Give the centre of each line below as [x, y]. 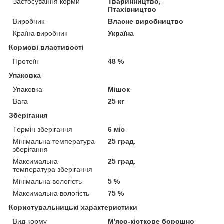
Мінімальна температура [54, 141]
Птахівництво [132, 9]
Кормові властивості [46, 47]
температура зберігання [53, 169]
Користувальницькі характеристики [73, 207]
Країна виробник [40, 33]
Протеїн [26, 61]
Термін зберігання [43, 129]
